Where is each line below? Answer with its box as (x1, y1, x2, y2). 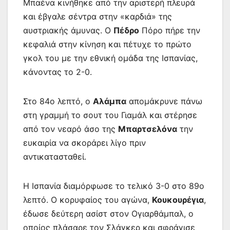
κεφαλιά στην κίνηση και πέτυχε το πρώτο (23, 39, 191, 49)
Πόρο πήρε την (139, 25, 200, 35)
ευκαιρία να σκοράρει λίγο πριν (23, 137, 146, 148)
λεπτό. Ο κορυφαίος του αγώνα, (23, 194, 152, 205)
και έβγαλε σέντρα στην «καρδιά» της (23, 11, 172, 22)
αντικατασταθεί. (23, 151, 86, 162)
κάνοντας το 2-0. (23, 66, 92, 77)
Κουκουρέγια (152, 194, 204, 205)
